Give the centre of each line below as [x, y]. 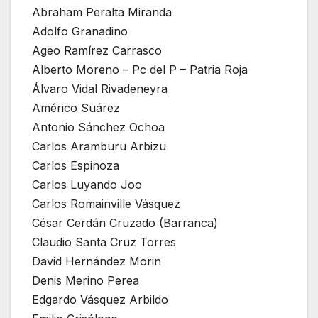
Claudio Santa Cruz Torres [104, 242]
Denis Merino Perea [86, 280]
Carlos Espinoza [76, 165]
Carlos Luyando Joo [87, 184]
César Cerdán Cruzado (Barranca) [125, 223]
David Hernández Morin [97, 261]
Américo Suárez [76, 108]
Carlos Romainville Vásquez [106, 203]
